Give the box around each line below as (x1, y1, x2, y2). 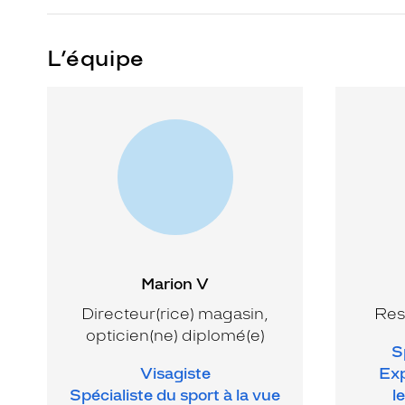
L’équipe (47, 44, 145, 71)
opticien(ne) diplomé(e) (85, 325, 265, 344)
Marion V (141, 274, 209, 293)
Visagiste (139, 363, 211, 382)
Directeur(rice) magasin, (81, 304, 268, 323)
